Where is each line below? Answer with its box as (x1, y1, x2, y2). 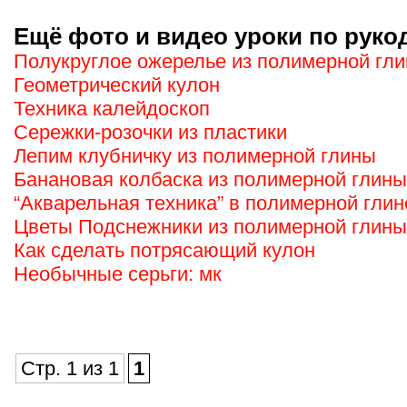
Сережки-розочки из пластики (14, 121, 287, 144)
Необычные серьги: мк (14, 263, 222, 285)
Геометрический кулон (14, 74, 220, 96)
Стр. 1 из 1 (21, 357, 119, 380)
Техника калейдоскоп (14, 97, 210, 120)
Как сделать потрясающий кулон (14, 239, 315, 262)
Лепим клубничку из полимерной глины (14, 144, 376, 167)
